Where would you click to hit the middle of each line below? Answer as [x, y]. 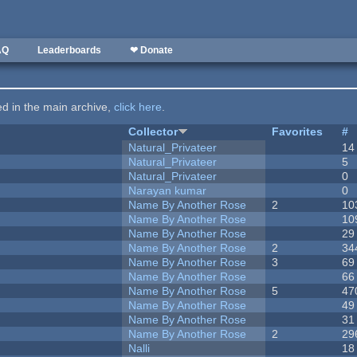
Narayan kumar [168, 191]
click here [138, 107]
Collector [153, 132]
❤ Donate [151, 50]
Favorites [298, 132]
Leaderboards [69, 50]
